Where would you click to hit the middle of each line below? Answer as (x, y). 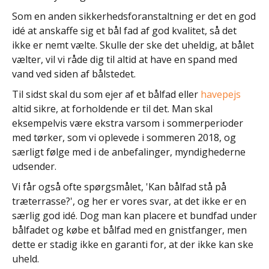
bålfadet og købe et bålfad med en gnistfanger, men (129, 230)
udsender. (34, 166)
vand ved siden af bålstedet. (74, 74)
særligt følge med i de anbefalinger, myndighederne (129, 152)
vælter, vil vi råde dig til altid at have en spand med (125, 59)
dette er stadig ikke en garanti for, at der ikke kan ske (133, 244)
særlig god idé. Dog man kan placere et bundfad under (134, 215)
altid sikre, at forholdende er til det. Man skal (112, 108)
